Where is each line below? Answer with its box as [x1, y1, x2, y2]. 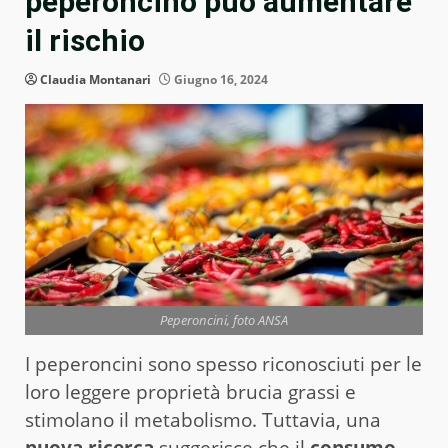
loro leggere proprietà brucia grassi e [25, 379, 356, 406]
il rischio [25, 23, 145, 59]
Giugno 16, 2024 [171, 71, 268, 89]
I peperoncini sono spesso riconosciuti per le [25, 351, 422, 378]
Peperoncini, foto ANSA [160, 311, 288, 330]
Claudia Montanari [40, 71, 151, 89]
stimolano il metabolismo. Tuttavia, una [25, 407, 381, 434]
